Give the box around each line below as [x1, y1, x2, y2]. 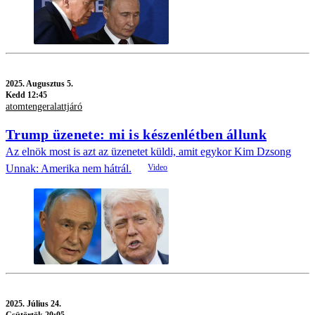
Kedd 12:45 [6, 90, 47, 101]
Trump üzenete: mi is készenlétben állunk [6, 126, 266, 142]
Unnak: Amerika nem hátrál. [6, 162, 131, 174]
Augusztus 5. [26, 79, 73, 89]
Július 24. [27, 299, 61, 309]
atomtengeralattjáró [6, 101, 82, 112]
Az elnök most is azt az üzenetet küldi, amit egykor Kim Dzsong [6, 145, 291, 157]
